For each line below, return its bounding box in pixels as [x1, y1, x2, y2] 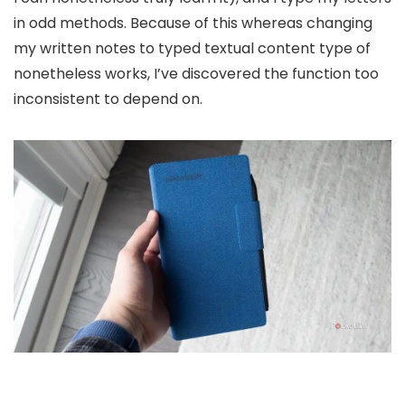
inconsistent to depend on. [14, 88, 202, 109]
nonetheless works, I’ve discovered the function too [14, 62, 379, 84]
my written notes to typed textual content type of [14, 37, 371, 59]
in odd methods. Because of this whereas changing [14, 12, 372, 33]
